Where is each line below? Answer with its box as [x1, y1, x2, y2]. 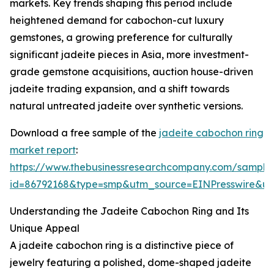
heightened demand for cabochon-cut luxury [10, 14, 224, 27]
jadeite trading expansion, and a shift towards [10, 83, 229, 95]
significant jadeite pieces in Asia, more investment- [10, 48, 249, 61]
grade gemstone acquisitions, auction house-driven [10, 65, 253, 78]
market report [10, 144, 76, 157]
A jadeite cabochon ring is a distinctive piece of [10, 239, 234, 252]
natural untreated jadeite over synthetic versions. [10, 100, 243, 113]
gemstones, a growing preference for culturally [10, 31, 232, 44]
